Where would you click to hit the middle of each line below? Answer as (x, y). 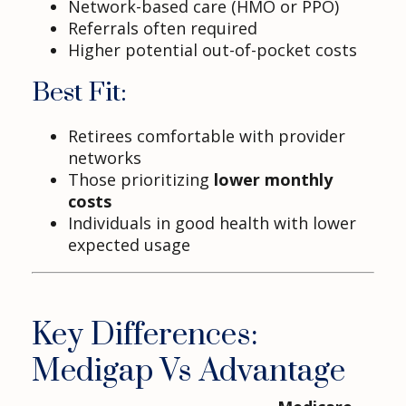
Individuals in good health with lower (212, 223)
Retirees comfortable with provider (207, 136)
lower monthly (273, 180)
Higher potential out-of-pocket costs (213, 50)
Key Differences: (145, 336)
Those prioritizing (141, 180)
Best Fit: (79, 93)
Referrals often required (163, 29)
